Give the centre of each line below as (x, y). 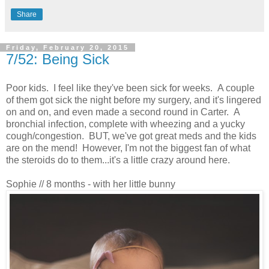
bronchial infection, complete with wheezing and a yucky (125, 124)
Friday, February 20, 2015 (68, 47)
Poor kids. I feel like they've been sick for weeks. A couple (130, 88)
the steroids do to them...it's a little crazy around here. (118, 160)
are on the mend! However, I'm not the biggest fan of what (128, 148)
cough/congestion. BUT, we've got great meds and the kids (131, 136)
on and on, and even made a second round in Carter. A (123, 112)
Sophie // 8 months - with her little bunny (91, 184)
